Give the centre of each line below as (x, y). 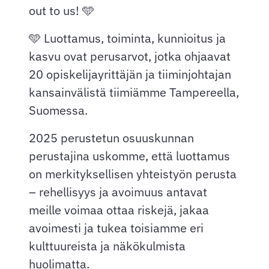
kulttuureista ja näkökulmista (107, 246)
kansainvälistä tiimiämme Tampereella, (134, 92)
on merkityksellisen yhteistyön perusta (133, 174)
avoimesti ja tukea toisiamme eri (116, 228)
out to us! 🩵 (62, 11)
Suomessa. (58, 110)
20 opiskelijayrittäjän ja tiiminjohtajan (130, 74)
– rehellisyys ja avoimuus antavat (118, 192)
